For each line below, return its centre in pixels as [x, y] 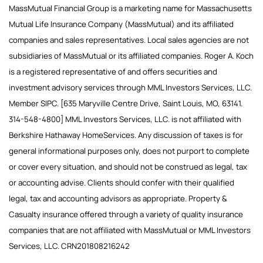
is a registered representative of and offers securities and [113, 72]
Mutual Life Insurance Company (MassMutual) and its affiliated [121, 24]
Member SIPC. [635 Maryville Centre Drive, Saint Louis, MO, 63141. [126, 103]
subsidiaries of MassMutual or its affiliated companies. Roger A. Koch [131, 56]
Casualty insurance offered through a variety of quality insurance [126, 214]
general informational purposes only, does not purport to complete [129, 151]
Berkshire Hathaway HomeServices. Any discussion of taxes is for [126, 135]
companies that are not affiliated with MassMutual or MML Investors [130, 230]
